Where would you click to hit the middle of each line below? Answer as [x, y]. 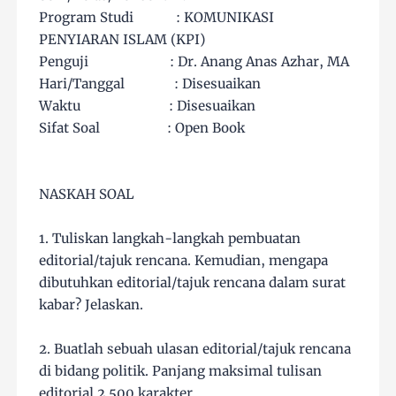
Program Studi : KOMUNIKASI [157, 18]
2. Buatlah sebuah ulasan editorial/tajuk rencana [195, 349]
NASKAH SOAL [92, 194]
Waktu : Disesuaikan [148, 106]
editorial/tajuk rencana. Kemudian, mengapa [184, 261]
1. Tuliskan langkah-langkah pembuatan [170, 239]
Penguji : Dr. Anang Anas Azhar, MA [194, 62]
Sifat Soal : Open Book [142, 128]
